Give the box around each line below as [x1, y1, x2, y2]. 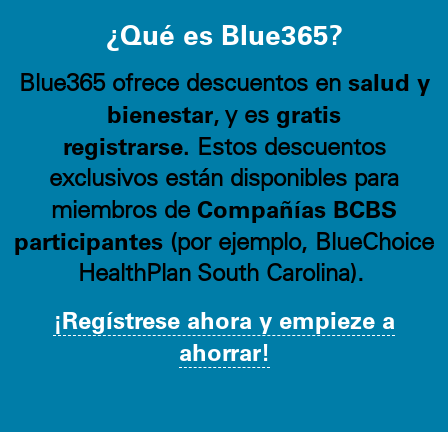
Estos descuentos [189, 130, 386, 161]
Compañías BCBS [197, 192, 397, 224]
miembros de [51, 193, 197, 224]
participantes [14, 224, 163, 256]
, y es [213, 98, 276, 129]
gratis [276, 97, 341, 129]
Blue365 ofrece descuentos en [18, 66, 348, 97]
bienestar [107, 97, 213, 129]
